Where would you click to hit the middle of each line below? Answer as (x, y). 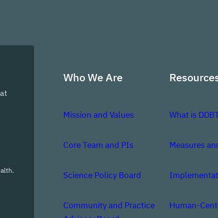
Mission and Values (99, 115)
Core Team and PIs (98, 145)
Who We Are (93, 77)
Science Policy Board (102, 175)
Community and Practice (109, 205)
